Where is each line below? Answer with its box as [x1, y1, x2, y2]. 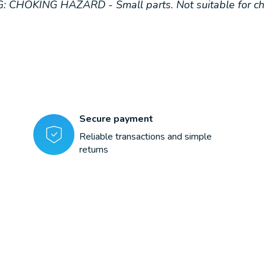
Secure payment [79, 112, 153, 126]
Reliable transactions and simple [79, 130, 212, 144]
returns [79, 143, 108, 157]
